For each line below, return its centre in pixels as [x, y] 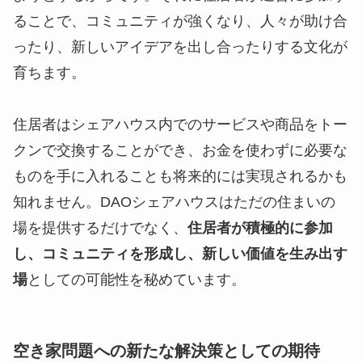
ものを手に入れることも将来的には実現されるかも [180, 176]
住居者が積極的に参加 [260, 227]
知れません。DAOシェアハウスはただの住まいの [174, 202]
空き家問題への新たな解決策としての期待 [166, 350]
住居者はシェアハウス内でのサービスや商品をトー [180, 124]
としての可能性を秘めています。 [137, 279]
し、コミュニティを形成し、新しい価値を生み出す [180, 253]
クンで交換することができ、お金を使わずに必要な [180, 150]
